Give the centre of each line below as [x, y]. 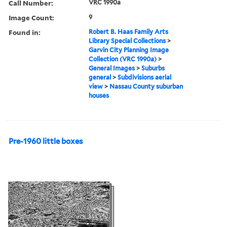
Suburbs [153, 68]
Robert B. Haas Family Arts [129, 31]
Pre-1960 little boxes [46, 141]
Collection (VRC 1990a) [123, 59]
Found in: [25, 32]
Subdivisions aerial [145, 77]
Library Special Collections [127, 41]
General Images [112, 68]
